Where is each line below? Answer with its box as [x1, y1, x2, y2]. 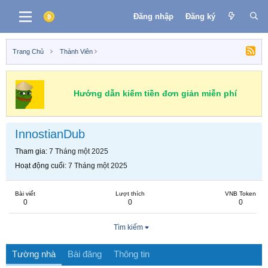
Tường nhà [12, 249, 56, 259]
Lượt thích [115, 190, 145, 197]
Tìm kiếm [113, 223, 143, 232]
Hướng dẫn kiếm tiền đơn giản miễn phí [73, 89, 237, 98]
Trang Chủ [13, 48, 44, 55]
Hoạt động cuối [15, 162, 65, 170]
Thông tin [114, 249, 150, 259]
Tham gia [15, 147, 45, 156]
